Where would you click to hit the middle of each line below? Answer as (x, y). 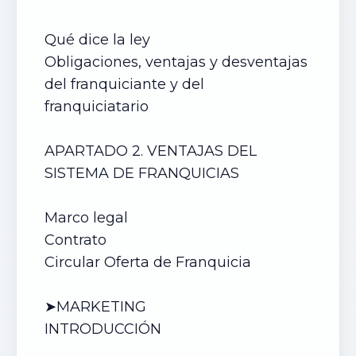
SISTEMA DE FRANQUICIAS (144, 173)
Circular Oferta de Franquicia (148, 262)
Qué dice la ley (97, 40)
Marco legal (86, 218)
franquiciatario (99, 106)
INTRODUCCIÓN (105, 329)
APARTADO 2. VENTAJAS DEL (151, 151)
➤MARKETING (97, 307)
